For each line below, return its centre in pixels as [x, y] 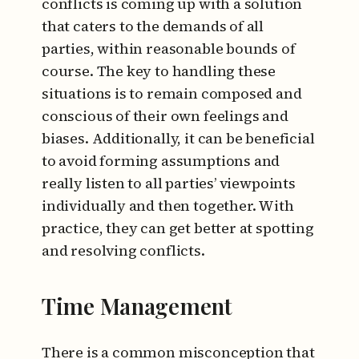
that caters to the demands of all [153, 26]
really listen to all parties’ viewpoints [169, 183]
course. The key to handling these [159, 71]
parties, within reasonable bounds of [169, 48]
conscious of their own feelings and [165, 116]
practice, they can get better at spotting [178, 228]
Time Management [137, 306]
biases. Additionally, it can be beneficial [178, 138]
